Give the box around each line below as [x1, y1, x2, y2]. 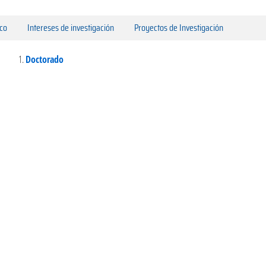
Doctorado [26, 52, 64, 66]
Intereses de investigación [27, 20, 114, 35]
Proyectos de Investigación [134, 20, 223, 35]
